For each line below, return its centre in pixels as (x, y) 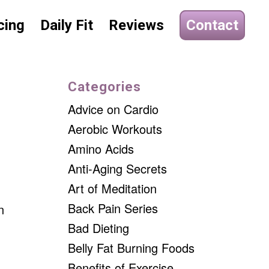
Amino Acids (101, 149)
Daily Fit (67, 25)
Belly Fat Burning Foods (131, 248)
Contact (213, 25)
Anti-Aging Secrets (118, 168)
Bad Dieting (99, 228)
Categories (105, 87)
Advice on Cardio (113, 109)
